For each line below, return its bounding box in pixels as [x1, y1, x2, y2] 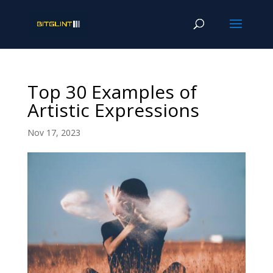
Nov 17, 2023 [27, 127, 80, 138]
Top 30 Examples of [27, 79, 197, 104]
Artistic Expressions [27, 97, 199, 122]
